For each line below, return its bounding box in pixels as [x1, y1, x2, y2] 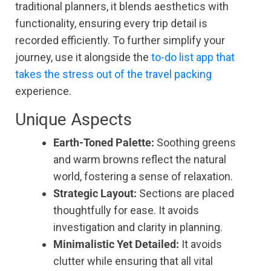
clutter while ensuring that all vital [53, 255, 213, 268]
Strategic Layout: [53, 187, 137, 200]
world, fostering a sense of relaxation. [53, 170, 233, 183]
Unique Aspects [15, 109, 132, 130]
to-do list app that [151, 51, 235, 64]
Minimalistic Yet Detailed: [53, 238, 179, 251]
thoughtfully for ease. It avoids [53, 204, 199, 217]
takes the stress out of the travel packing [15, 68, 212, 81]
